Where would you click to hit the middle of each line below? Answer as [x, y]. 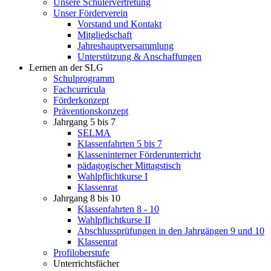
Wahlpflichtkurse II [114, 220]
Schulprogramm [84, 79]
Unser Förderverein [90, 13]
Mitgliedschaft [105, 35]
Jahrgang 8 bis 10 [87, 198]
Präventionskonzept [91, 111]
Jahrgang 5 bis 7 [84, 122]
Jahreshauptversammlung [126, 46]
